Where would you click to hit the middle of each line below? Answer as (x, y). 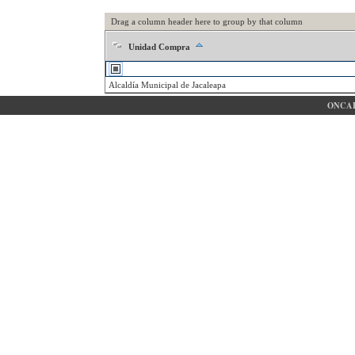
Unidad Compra (159, 47)
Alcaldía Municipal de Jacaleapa (167, 85)
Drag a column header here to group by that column (206, 21)
